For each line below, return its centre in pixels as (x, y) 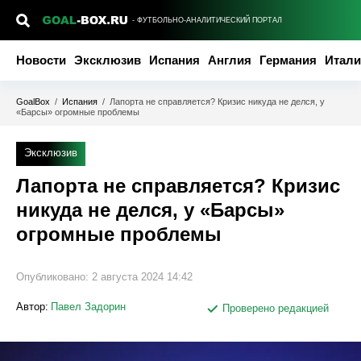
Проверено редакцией (274, 308)
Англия (230, 60)
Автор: (32, 307)
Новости (41, 60)
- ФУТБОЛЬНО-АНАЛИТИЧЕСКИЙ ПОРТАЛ (207, 20)
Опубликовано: (54, 277)
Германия (288, 60)
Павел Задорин (88, 307)
